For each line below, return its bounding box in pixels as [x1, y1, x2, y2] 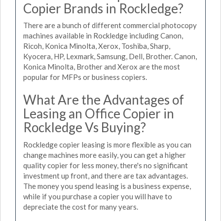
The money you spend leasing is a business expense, [23, 181, 191, 190]
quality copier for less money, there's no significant [23, 160, 188, 170]
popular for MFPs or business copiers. [23, 73, 147, 81]
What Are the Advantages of [23, 92, 184, 108]
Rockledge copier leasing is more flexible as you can [23, 140, 191, 149]
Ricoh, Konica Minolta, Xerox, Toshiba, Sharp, [23, 41, 170, 50]
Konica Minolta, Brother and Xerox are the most [23, 62, 180, 71]
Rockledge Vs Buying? [23, 119, 146, 135]
